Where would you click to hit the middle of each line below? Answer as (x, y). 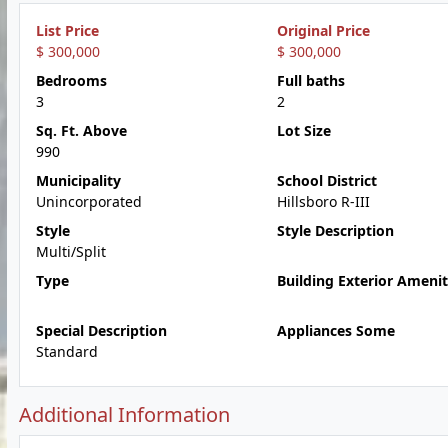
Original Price (323, 30)
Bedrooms (71, 80)
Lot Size (303, 130)
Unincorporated (89, 201)
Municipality (78, 180)
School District (326, 180)
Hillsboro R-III (323, 201)
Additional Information (124, 414)
